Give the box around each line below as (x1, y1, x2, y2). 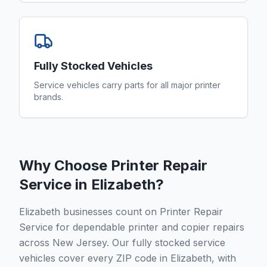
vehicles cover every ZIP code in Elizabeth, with (19, 252, 236, 264)
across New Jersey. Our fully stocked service (19, 237, 225, 249)
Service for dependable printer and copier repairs (19, 221, 244, 233)
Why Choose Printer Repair (19, 157, 207, 174)
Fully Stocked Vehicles (34, 60, 153, 72)
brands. (34, 92, 63, 102)
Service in (19, 176, 91, 193)
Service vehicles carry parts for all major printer (34, 80, 221, 90)
